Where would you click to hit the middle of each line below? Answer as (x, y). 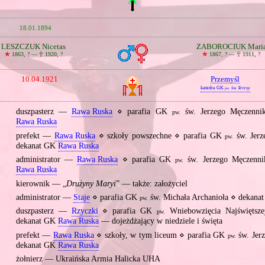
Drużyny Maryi (91, 184)
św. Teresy (240, 88)
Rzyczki (85, 211)
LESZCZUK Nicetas (34, 46)
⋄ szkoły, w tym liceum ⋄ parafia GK (161, 235)
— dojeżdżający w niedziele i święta (160, 221)
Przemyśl (225, 79)
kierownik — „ (41, 184)
